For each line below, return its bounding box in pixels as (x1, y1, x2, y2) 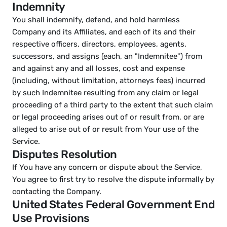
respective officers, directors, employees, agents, (12, 40, 186, 49)
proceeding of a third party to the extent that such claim (12, 100, 213, 109)
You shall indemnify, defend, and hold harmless (12, 15, 180, 24)
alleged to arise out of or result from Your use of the (12, 125, 199, 134)
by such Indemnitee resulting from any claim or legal (12, 88, 199, 97)
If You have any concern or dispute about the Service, (12, 163, 202, 172)
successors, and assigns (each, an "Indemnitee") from (12, 52, 202, 61)
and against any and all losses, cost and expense (12, 64, 185, 73)
